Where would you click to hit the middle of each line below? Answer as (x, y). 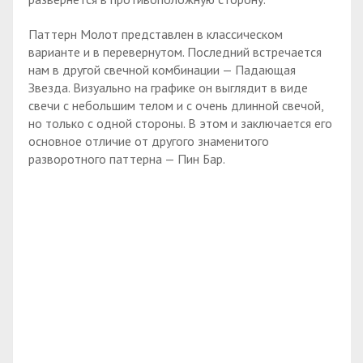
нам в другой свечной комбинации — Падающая (162, 69)
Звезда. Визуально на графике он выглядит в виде (168, 87)
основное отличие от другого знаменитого (149, 141)
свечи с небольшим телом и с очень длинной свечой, (176, 105)
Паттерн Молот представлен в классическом (156, 34)
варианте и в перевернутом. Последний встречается (175, 51)
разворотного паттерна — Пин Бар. (127, 158)
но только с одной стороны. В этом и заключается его (180, 123)
